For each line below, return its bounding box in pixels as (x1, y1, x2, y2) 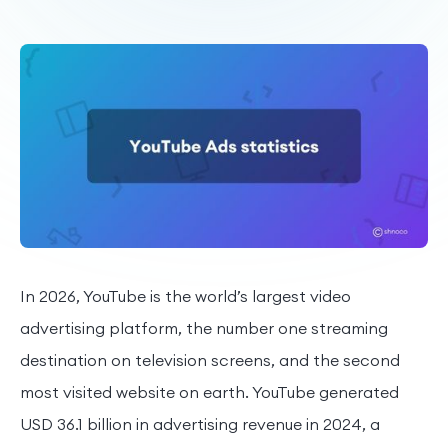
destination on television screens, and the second (20, 349, 400, 370)
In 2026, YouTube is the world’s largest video (20, 285, 351, 306)
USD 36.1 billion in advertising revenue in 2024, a (20, 413, 380, 434)
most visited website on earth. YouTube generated (20, 381, 399, 402)
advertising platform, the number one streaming (20, 317, 388, 338)
